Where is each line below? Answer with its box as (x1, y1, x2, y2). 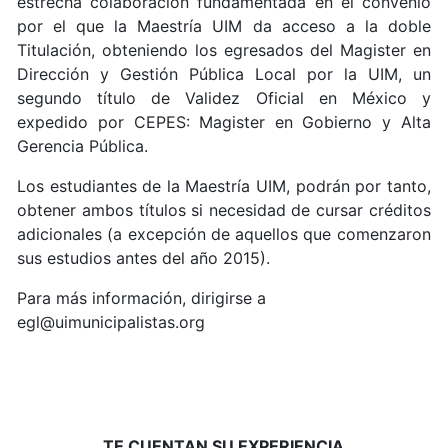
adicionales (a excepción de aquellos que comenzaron (17, 223, 431, 244)
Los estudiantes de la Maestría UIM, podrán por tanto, (17, 175, 431, 196)
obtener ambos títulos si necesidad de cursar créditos (17, 199, 431, 220)
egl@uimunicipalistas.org (17, 311, 211, 332)
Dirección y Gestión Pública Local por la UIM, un (17, 63, 431, 84)
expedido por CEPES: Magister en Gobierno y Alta (17, 111, 431, 132)
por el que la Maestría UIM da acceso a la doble (17, 15, 431, 36)
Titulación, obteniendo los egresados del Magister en (17, 39, 431, 60)
